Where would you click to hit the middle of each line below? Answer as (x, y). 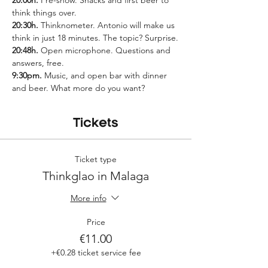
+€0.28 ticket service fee (96, 252)
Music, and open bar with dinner (106, 75)
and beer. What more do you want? (78, 88)
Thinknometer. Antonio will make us (108, 25)
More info (88, 198)
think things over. (44, 13)
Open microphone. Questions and (106, 50)
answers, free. (38, 63)
